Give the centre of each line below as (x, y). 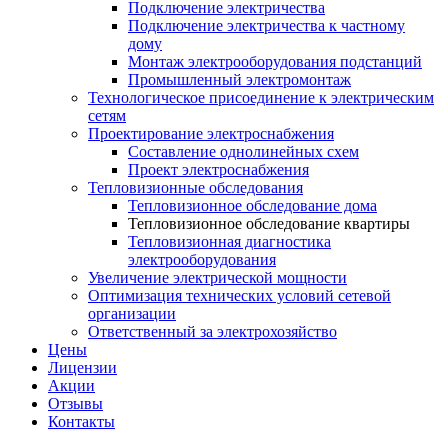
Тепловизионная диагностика (229, 241)
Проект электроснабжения (218, 169)
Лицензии (82, 367)
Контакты (81, 421)
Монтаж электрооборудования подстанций (275, 61)
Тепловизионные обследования (195, 187)
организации (132, 313)
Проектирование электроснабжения (211, 133)
